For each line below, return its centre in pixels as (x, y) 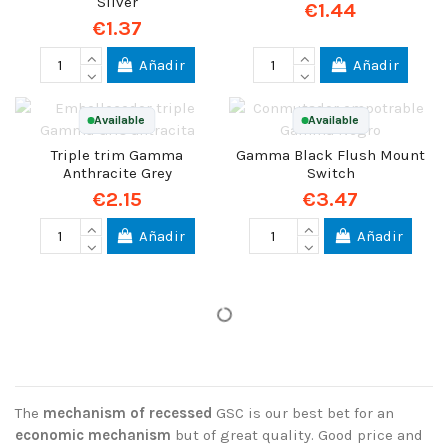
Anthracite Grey (117, 172)
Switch (330, 172)
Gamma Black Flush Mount (331, 154)
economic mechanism (95, 434)
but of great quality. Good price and (299, 434)
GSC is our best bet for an (305, 412)
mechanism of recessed (129, 412)
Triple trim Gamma (117, 154)
